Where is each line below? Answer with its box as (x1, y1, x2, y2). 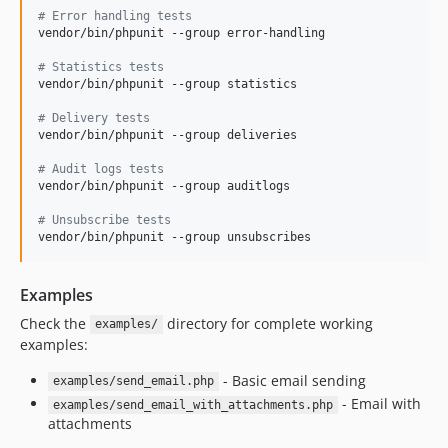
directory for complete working (162, 313, 373, 333)
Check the (20, 313, 90, 333)
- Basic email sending (218, 370, 366, 390)
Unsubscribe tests (45, 212, 171, 227)
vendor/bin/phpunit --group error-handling (38, 25, 325, 40)
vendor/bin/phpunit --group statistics (38, 76, 297, 91)
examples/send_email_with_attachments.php (52, 398, 333, 412)
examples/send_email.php (52, 374, 214, 389)
